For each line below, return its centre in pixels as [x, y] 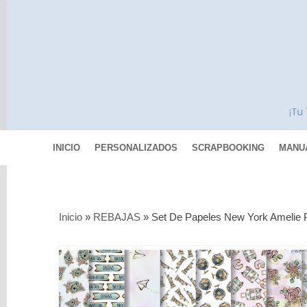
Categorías [82, 207]
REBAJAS [117, 217]
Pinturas [65, 294]
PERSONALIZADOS [136, 148]
